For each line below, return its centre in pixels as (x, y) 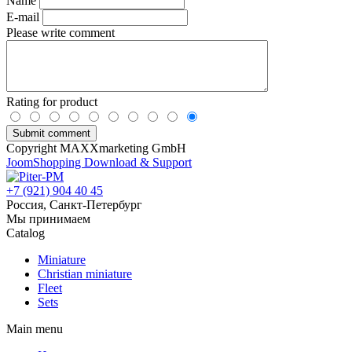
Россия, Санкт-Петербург (74, 204)
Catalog (26, 233)
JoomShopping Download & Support (99, 162)
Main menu (35, 328)
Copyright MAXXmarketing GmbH (96, 148)
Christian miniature (85, 273)
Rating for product (52, 101)
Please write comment (60, 32)
